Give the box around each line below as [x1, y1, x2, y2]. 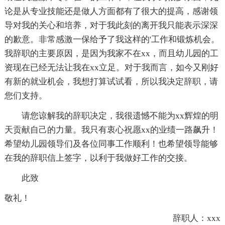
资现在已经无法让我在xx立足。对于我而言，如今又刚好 [4, 63, 218, 73]
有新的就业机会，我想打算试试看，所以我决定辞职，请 [4, 77, 218, 87]
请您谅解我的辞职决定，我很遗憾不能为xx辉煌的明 [4, 111, 218, 121]
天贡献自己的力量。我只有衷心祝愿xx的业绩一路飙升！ [4, 125, 218, 135]
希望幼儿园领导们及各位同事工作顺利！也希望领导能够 [4, 139, 218, 149]
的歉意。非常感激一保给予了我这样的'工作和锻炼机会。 [4, 35, 219, 45]
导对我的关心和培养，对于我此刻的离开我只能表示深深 [4, 21, 218, 31]
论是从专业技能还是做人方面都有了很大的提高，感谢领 [4, 7, 218, 17]
